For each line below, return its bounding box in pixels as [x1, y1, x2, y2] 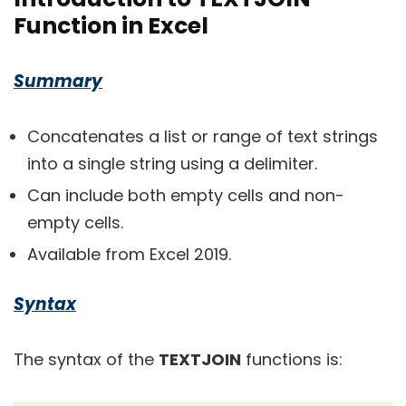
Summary [14, 69, 102, 93]
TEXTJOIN [159, 348, 241, 371]
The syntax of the [14, 348, 159, 371]
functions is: [241, 348, 343, 371]
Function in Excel [14, 10, 208, 42]
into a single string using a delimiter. [27, 152, 317, 175]
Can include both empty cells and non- [27, 184, 344, 207]
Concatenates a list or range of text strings [27, 125, 378, 148]
